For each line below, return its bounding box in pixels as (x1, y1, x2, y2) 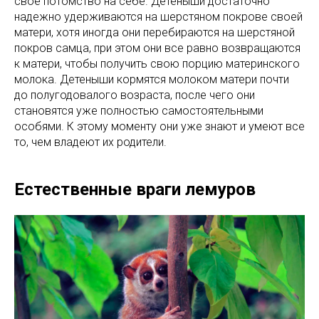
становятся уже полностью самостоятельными (14, 104, 263, 118)
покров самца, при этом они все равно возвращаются (14, 41, 300, 56)
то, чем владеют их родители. (14, 135, 167, 150)
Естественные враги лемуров (14, 179, 256, 200)
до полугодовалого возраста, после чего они (14, 88, 255, 103)
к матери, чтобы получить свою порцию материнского (14, 57, 300, 71)
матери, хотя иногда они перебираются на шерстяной (14, 26, 295, 40)
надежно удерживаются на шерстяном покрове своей (14, 10, 303, 24)
